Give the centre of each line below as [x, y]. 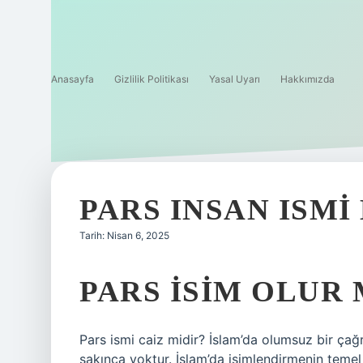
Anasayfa [73, 79]
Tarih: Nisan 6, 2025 [124, 235]
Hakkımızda [307, 79]
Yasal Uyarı [235, 79]
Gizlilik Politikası [152, 79]
